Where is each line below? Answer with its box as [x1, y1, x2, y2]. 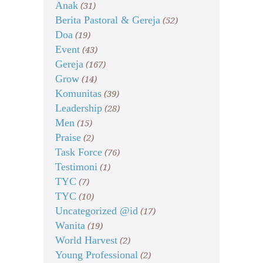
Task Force [55, 146, 102, 159]
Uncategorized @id [55, 205, 138, 217]
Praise [55, 131, 81, 144]
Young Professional [55, 249, 138, 261]
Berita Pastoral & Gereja [55, 14, 160, 26]
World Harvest [55, 234, 117, 247]
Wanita [55, 220, 85, 232]
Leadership [55, 102, 102, 114]
